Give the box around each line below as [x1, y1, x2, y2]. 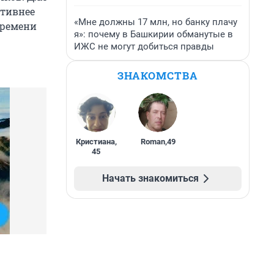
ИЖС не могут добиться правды [74, 41, 214, 52]
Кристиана [75, 137, 115, 146]
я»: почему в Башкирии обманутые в [74, 29, 233, 40]
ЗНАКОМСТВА [117, 68, 198, 83]
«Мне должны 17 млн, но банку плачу [74, 17, 237, 28]
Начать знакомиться [102, 172, 199, 184]
